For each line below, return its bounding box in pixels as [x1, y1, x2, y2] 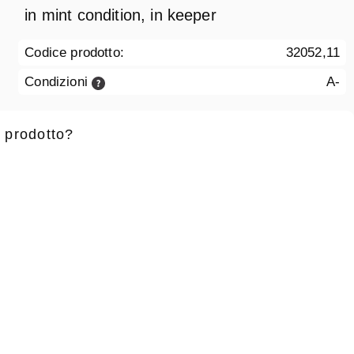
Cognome [150, 235, 212, 250]
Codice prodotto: [24, 45, 124, 61]
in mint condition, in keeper [24, 6, 217, 24]
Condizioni [24, 74, 92, 90]
